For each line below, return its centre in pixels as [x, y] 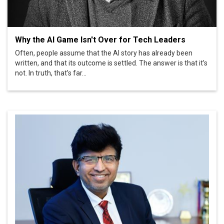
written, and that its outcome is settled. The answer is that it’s [111, 63]
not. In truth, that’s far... [51, 73]
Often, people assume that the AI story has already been [104, 53]
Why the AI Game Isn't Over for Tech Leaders [100, 40]
